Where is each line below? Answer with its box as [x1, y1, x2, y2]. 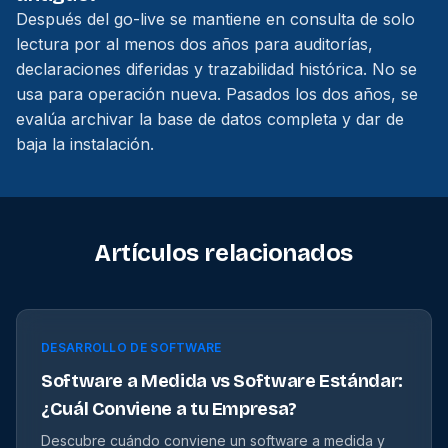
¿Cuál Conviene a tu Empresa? [41, 398, 297, 420]
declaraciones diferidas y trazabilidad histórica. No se [16, 59, 417, 79]
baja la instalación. [16, 134, 154, 154]
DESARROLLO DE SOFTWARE [41, 340, 222, 355]
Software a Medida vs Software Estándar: [41, 370, 403, 392]
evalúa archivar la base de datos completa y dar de [16, 109, 404, 129]
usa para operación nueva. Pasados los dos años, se [16, 84, 418, 104]
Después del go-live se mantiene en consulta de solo [16, 9, 415, 29]
